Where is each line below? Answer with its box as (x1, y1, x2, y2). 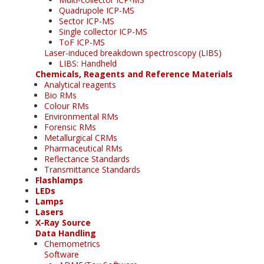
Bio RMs (44, 89, 77, 101)
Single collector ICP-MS (59, 25, 147, 37)
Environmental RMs (44, 110, 118, 122)
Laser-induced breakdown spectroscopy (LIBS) (44, 47, 222, 58)
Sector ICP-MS (59, 15, 114, 27)
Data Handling (35, 227, 96, 239)
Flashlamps (35, 174, 83, 186)
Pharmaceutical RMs (44, 142, 123, 154)
